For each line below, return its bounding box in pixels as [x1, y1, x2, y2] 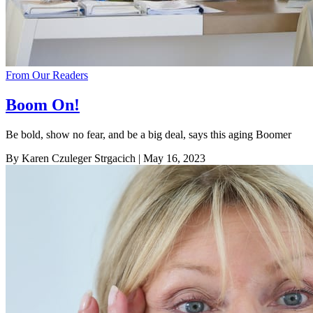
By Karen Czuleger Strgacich [6, 152, 136, 164]
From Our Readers [6, 68, 88, 81]
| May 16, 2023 [136, 152, 205, 164]
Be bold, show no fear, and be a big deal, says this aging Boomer [6, 128, 291, 140]
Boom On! [6, 95, 80, 114]
